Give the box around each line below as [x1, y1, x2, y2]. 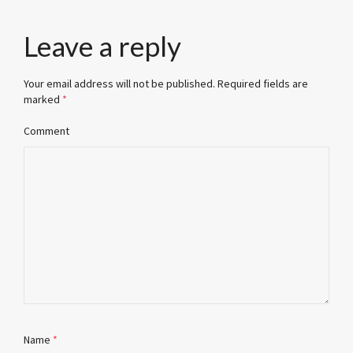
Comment [24, 123, 69, 138]
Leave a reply [24, 28, 181, 62]
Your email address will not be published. [24, 76, 215, 91]
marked [24, 91, 62, 106]
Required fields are [217, 76, 308, 91]
